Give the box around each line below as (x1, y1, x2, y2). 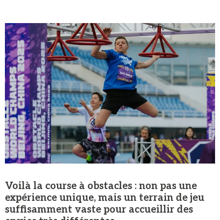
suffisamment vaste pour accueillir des (5, 204, 193, 216)
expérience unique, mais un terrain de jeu (5, 192, 204, 204)
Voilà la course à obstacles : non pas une (5, 180, 197, 192)
